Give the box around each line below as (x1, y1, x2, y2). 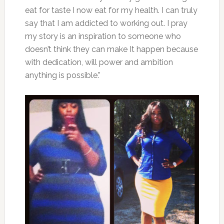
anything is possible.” (24, 70, 100, 80)
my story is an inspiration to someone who (24, 31, 181, 41)
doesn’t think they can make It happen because (24, 44, 198, 54)
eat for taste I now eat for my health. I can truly (24, 5, 197, 15)
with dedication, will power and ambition (24, 57, 173, 67)
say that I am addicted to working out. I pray (24, 18, 187, 28)
